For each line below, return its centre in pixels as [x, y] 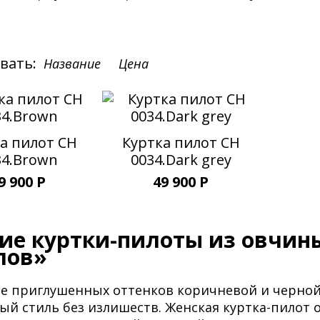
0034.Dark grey [181, 160]
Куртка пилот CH [181, 142]
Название [72, 64]
